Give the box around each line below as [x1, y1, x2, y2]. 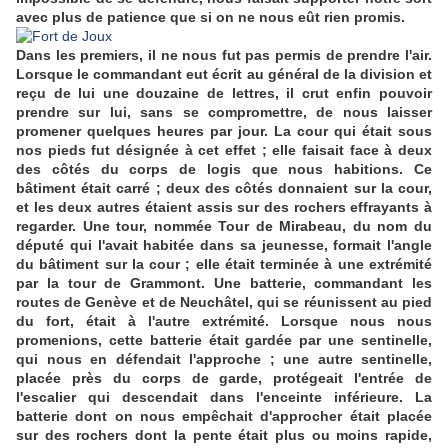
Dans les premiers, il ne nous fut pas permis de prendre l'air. [16, 47, 432, 64]
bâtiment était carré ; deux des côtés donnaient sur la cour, [16, 180, 432, 197]
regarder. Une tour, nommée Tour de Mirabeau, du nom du [16, 218, 432, 235]
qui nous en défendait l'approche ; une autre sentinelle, [16, 351, 432, 368]
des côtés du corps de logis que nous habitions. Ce [16, 161, 432, 178]
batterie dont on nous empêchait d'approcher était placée [16, 408, 432, 425]
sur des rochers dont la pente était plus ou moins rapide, [16, 427, 432, 444]
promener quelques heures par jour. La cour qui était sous [16, 123, 432, 140]
